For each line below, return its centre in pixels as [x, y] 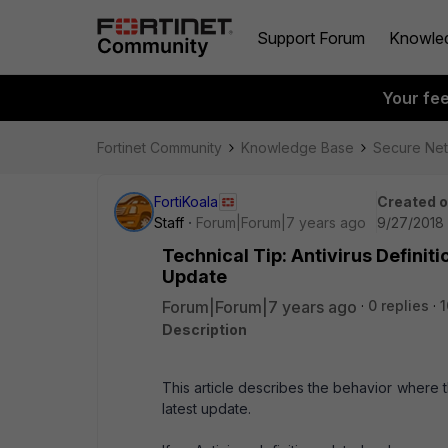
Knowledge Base [297, 147]
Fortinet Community [159, 147]
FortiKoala [186, 201]
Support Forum [311, 37]
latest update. [206, 408]
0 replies [398, 305]
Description [204, 329]
